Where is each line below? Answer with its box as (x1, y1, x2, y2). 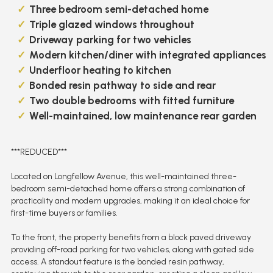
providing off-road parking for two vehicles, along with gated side (10, 244, 254, 255)
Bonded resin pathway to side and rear (29, 79, 216, 91)
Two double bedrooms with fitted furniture (29, 94, 234, 107)
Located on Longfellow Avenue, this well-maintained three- (10, 171, 236, 182)
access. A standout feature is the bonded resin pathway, (10, 256, 224, 267)
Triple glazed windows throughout (29, 18, 194, 30)
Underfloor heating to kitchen (29, 63, 171, 76)
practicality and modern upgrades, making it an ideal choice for (10, 195, 250, 206)
